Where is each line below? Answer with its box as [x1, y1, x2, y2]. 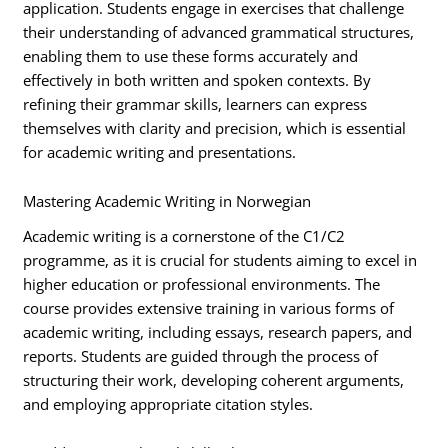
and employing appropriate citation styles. [23, 393, 314, 414]
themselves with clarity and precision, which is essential [23, 117, 407, 138]
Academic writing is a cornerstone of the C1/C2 [23, 225, 346, 246]
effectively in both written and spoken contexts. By [23, 69, 372, 90]
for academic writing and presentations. [23, 141, 297, 162]
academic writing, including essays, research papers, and [23, 321, 413, 342]
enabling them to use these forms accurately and [23, 45, 359, 66]
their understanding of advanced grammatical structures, [23, 21, 415, 42]
